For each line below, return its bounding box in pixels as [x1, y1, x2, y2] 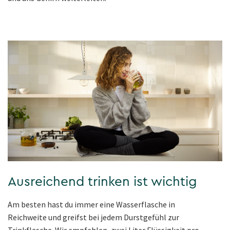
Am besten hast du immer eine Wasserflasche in [8, 199, 175, 210]
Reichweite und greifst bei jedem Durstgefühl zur [8, 212, 179, 223]
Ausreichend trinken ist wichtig [8, 175, 197, 189]
